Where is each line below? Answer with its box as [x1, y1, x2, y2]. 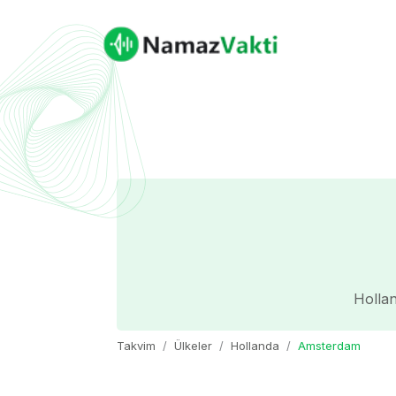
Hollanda [231, 339, 279, 354]
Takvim [117, 339, 156, 354]
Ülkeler [174, 339, 212, 354]
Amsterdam [298, 339, 361, 354]
